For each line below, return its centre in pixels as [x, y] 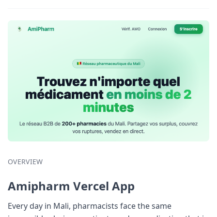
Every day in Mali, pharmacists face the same [90, 206]
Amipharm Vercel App [71, 186]
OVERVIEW [25, 161]
